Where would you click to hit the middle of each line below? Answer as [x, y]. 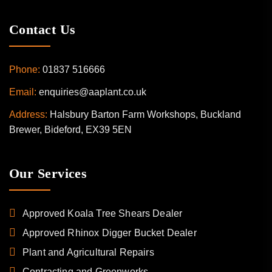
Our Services [48, 173]
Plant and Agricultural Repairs [88, 252]
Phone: [25, 70]
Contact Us [42, 29]
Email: [23, 92]
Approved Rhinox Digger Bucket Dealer [110, 233]
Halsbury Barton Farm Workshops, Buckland [145, 114]
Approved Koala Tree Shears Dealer [103, 213]
